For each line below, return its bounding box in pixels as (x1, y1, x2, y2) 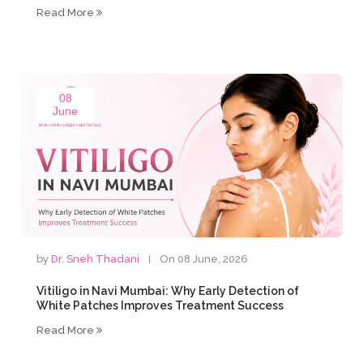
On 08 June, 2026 (160, 253, 249, 265)
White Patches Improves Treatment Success (36, 299, 284, 312)
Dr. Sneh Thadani (51, 253, 140, 265)
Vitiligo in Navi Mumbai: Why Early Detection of (36, 284, 300, 297)
